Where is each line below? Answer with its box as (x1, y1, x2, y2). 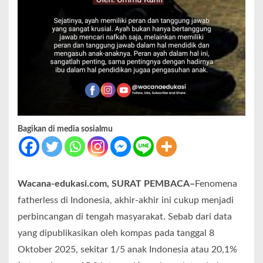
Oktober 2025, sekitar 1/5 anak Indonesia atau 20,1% (18, 244, 237, 254)
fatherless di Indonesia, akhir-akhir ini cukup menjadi (18, 195, 234, 205)
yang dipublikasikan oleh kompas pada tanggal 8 (18, 228, 214, 238)
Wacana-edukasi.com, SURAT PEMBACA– (18, 178, 195, 188)
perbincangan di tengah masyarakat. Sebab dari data (18, 211, 232, 221)
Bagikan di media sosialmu (18, 124, 113, 133)
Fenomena (195, 178, 237, 188)
